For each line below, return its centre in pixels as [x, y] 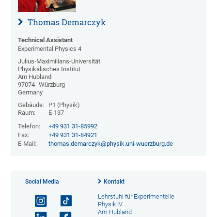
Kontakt [114, 182]
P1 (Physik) [64, 105]
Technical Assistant [46, 40]
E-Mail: [27, 144]
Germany [31, 93]
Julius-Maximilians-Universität [59, 62]
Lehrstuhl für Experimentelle [136, 197]
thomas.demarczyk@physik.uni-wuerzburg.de [111, 144]
